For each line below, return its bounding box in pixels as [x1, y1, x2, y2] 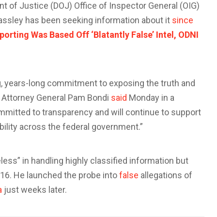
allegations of [139, 170, 192, 180]
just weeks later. [2, 185, 67, 195]
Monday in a [127, 93, 174, 103]
